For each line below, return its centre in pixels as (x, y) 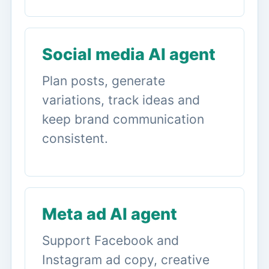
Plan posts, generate (104, 80)
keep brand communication (123, 119)
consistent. (75, 138)
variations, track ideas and (121, 100)
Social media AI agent (129, 54)
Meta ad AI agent (110, 214)
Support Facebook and (110, 240)
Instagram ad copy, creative (126, 259)
